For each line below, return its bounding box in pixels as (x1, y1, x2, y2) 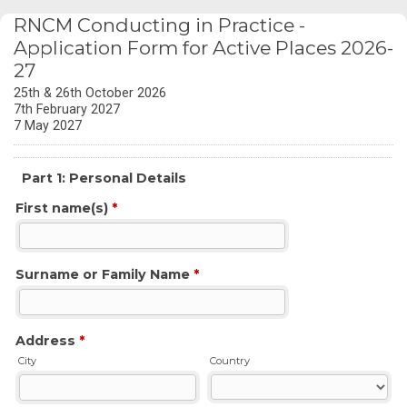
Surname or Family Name (15, 266, 194, 283)
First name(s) (15, 200, 112, 216)
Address (15, 333, 79, 349)
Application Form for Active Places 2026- (14, 36, 393, 59)
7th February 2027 (14, 102, 120, 116)
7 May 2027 (14, 118, 82, 133)
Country (210, 354, 251, 367)
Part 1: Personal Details (22, 170, 186, 186)
